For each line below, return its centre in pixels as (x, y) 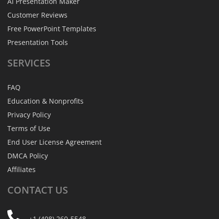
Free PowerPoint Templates (52, 29)
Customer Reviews (37, 15)
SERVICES (29, 63)
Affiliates (22, 169)
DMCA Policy (28, 156)
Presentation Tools (38, 42)
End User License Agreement (55, 142)
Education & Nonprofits (45, 101)
